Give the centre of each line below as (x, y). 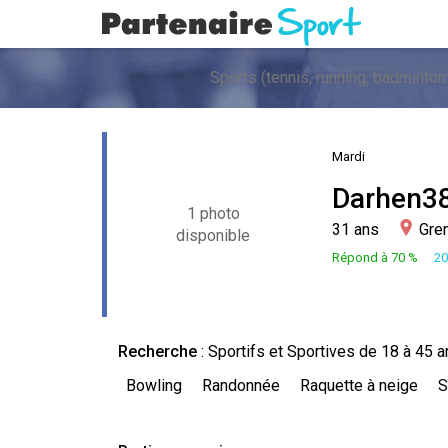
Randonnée (241, 385)
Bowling (154, 385)
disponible (213, 235)
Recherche (157, 351)
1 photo (213, 213)
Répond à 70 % (374, 257)
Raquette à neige (359, 385)
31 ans (355, 229)
